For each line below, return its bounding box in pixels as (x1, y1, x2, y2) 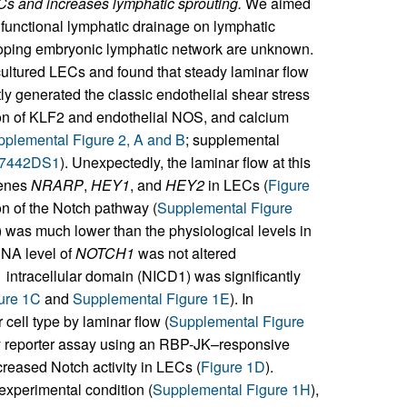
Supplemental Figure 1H (152, 379, 311, 400)
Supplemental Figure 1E (72, 288, 230, 309)
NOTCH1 (74, 243, 134, 263)
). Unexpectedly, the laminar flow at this (59, 152, 311, 173)
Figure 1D (200, 356, 265, 377)
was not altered (134, 243, 236, 263)
